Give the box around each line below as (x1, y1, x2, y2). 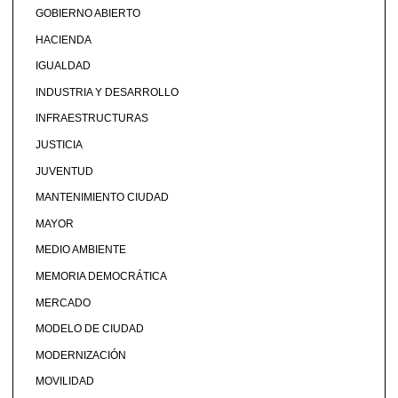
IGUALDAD (35, 60, 91, 73)
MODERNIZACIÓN (35, 348, 126, 362)
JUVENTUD (35, 164, 93, 178)
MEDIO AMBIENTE (35, 243, 126, 257)
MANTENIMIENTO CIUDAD (35, 191, 169, 204)
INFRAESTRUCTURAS (35, 112, 148, 125)
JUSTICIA (35, 138, 83, 151)
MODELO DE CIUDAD (35, 322, 144, 336)
